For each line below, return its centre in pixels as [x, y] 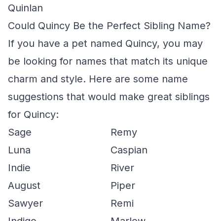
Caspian [129, 150]
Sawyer [25, 203]
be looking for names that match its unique [108, 61]
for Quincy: [33, 114]
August [24, 185]
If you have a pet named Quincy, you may [105, 43]
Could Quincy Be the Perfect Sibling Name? [109, 26]
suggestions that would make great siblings [109, 97]
